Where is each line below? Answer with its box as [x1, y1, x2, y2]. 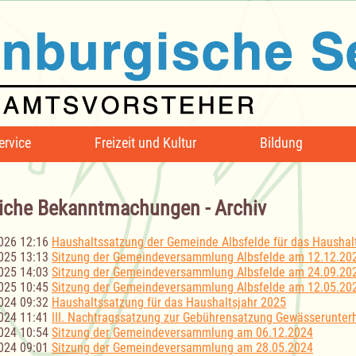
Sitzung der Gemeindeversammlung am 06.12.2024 [52, 325, 313, 341]
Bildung [260, 134, 303, 151]
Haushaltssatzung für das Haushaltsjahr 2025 [52, 295, 286, 311]
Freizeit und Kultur [95, 134, 196, 151]
